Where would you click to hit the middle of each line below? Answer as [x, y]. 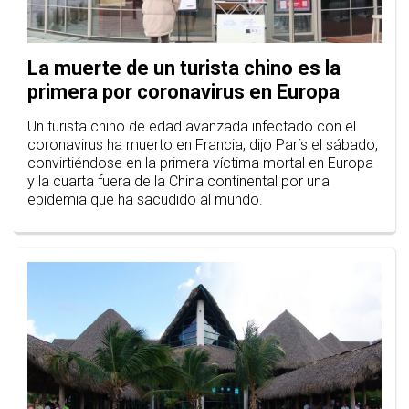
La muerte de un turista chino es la [184, 68]
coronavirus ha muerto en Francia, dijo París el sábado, [203, 145]
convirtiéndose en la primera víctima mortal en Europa [200, 163]
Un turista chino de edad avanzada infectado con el [192, 127]
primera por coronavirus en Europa [184, 92]
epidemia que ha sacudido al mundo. [145, 200]
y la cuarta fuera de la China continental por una [178, 182]
